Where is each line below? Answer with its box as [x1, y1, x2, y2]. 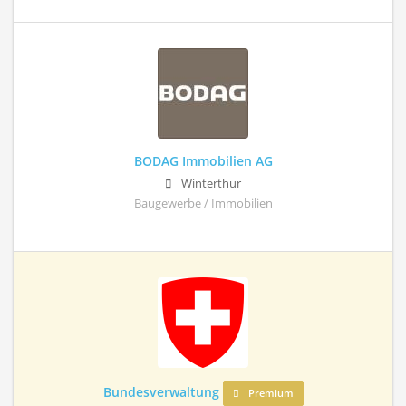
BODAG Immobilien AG [133, 152, 273, 170]
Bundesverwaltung [102, 383, 219, 401]
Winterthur [181, 176, 241, 192]
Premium [245, 386, 294, 401]
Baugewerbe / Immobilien [133, 196, 273, 212]
